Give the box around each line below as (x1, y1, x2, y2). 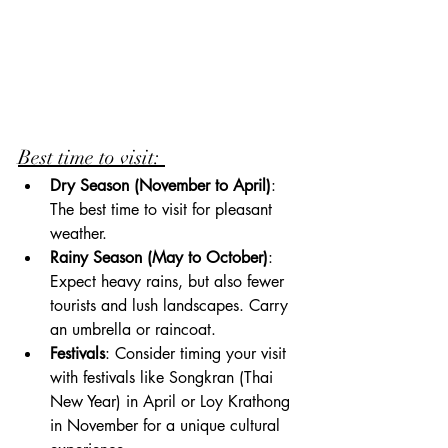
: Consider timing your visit (105, 343, 291, 365)
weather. (50, 223, 107, 245)
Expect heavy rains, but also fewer (50, 271, 289, 293)
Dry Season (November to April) (50, 175, 271, 197)
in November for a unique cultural (50, 415, 285, 437)
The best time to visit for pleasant (50, 199, 277, 221)
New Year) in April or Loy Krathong (50, 391, 295, 413)
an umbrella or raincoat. (50, 319, 216, 341)
